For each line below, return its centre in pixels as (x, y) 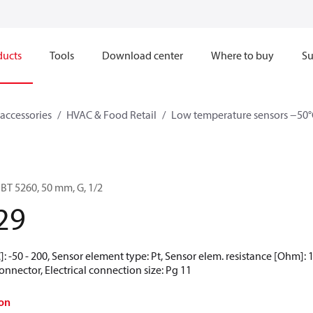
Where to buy (242, 55)
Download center (143, 55)
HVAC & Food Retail (111, 115)
